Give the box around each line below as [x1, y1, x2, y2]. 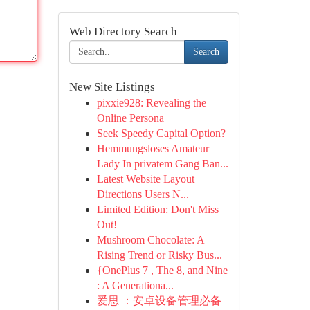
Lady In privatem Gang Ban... [96, 158, 228, 170]
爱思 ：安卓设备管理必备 [96, 295, 221, 307]
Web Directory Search [69, 25, 177, 38]
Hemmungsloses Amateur [96, 143, 209, 154]
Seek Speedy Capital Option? [96, 127, 226, 139]
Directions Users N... [96, 188, 189, 200]
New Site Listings [69, 80, 155, 93]
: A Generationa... [96, 280, 174, 291]
